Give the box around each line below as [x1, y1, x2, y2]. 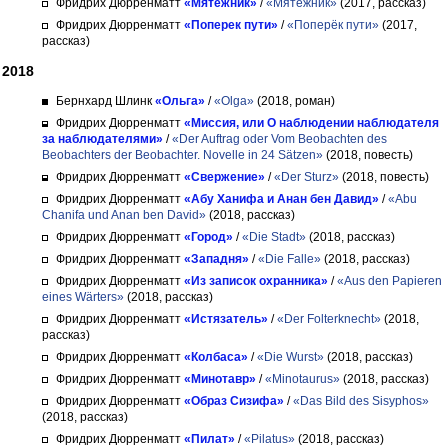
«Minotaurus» [265, 372, 340, 386]
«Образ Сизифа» [184, 394, 284, 408]
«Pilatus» [244, 432, 295, 446]
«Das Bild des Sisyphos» [293, 394, 429, 408]
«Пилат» [184, 432, 235, 446]
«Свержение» [184, 170, 265, 184]
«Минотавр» [184, 372, 256, 386]
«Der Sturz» [274, 170, 339, 184]
